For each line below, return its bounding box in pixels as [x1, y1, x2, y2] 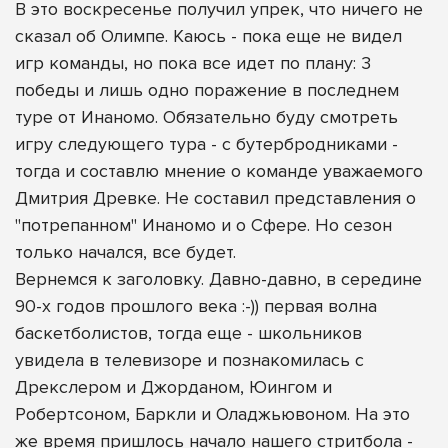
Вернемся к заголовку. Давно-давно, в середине [15, 268, 422, 291]
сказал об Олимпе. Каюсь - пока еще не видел [15, 25, 402, 48]
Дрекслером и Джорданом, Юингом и [15, 376, 332, 399]
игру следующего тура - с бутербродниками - [15, 133, 398, 156]
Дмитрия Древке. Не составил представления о [15, 187, 416, 210]
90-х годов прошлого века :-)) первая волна [15, 295, 377, 318]
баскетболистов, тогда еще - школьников [15, 322, 362, 345]
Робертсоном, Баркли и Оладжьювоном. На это [15, 403, 410, 426]
